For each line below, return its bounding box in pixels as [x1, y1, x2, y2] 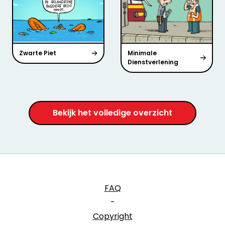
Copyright [92, 210, 133, 222]
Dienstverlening [128, 58, 178, 67]
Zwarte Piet [19, 49, 56, 58]
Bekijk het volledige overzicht [53, 107, 172, 119]
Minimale [128, 49, 157, 58]
